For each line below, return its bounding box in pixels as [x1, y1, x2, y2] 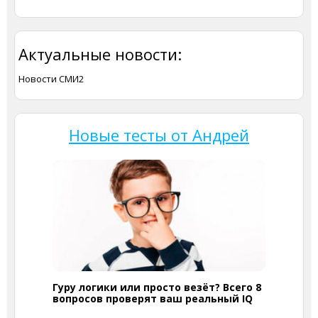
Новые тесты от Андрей [69, 124, 249, 146]
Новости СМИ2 [18, 72, 84, 85]
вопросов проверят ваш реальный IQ [53, 291, 253, 305]
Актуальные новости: [18, 43, 182, 65]
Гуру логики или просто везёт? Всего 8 [53, 280, 261, 294]
